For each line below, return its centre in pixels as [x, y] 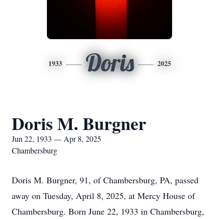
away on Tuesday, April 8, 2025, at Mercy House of [103, 196]
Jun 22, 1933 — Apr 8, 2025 [56, 139]
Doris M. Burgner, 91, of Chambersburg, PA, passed [105, 180]
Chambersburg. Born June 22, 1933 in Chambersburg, [108, 211]
